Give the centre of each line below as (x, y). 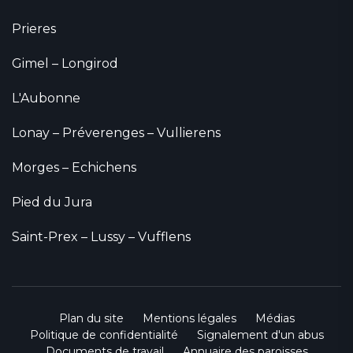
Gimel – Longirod (65, 64)
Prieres (34, 29)
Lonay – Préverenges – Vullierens (116, 133)
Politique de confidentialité (104, 335)
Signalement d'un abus (260, 335)
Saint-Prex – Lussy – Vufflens (101, 237)
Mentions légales (189, 319)
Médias (275, 319)
